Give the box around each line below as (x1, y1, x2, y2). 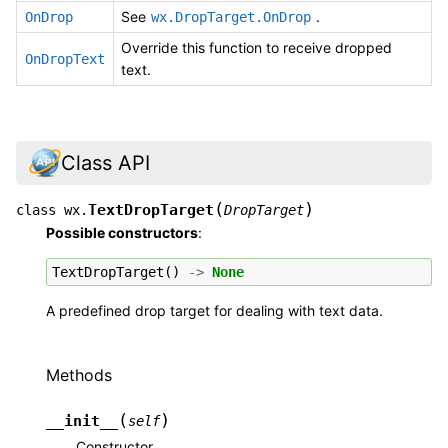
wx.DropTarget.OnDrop (151, 8, 311, 25)
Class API (60, 150, 150, 175)
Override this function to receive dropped (121, 38, 392, 56)
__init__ (46, 411, 118, 430)
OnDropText (25, 50, 105, 67)
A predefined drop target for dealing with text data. (46, 302, 383, 320)
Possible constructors (46, 224, 198, 242)
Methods (46, 365, 112, 386)
